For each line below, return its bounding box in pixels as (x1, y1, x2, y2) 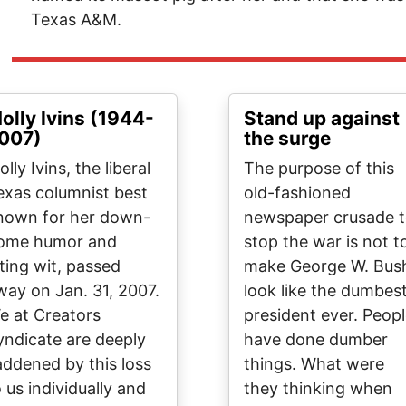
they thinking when (244, 379, 392, 398)
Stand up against (244, 107, 400, 130)
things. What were (244, 354, 384, 373)
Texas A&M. (31, 10, 122, 29)
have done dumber (244, 330, 388, 349)
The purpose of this (244, 159, 394, 178)
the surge (244, 127, 331, 150)
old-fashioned (244, 183, 351, 202)
